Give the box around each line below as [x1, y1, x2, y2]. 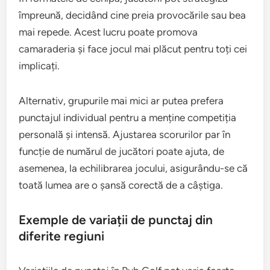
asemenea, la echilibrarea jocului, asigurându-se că [19, 162, 248, 174]
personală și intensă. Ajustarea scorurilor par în [19, 128, 231, 140]
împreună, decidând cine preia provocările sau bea [19, 8, 246, 21]
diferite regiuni [19, 228, 105, 243]
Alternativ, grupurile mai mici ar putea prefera [19, 94, 224, 107]
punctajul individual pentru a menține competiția [19, 111, 237, 124]
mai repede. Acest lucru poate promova [19, 25, 198, 38]
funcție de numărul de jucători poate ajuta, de [19, 145, 225, 157]
